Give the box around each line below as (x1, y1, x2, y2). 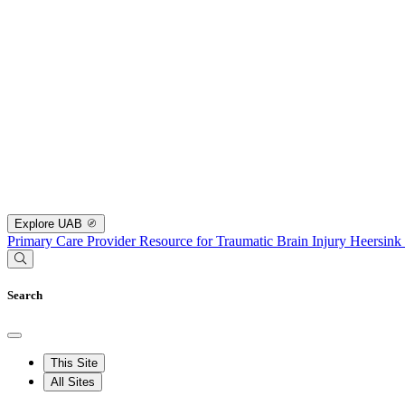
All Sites (51, 375, 95, 390)
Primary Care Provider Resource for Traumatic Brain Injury (7, 232, 350, 249)
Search (7, 287, 42, 302)
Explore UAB (14, 216, 86, 231)
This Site (51, 356, 98, 371)
